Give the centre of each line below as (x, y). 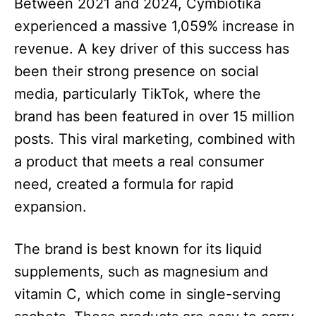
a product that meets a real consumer (139, 162)
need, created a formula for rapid (124, 184)
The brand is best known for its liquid (138, 249)
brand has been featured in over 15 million (154, 117)
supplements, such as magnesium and (141, 272)
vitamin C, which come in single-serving (147, 294)
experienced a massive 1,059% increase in (154, 26)
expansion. (50, 207)
